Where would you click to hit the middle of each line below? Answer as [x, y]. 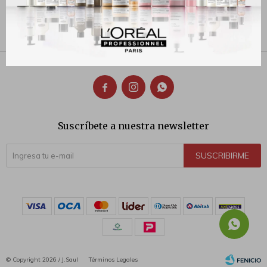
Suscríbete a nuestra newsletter [133, 126]
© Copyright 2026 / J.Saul [43, 260]
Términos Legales [113, 260]
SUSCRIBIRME [222, 156]
